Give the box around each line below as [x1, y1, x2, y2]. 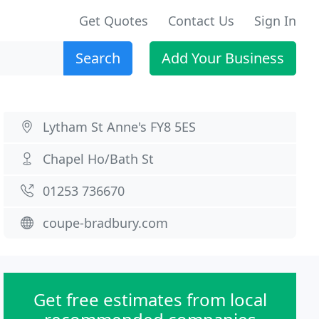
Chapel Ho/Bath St [43, 150, 155, 167]
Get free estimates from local [33, 288, 267, 311]
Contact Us [168, 12, 234, 29]
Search [75, 48, 120, 68]
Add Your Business [162, 48, 284, 68]
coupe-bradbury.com [43, 214, 169, 231]
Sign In [254, 12, 296, 29]
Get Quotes [79, 12, 148, 29]
